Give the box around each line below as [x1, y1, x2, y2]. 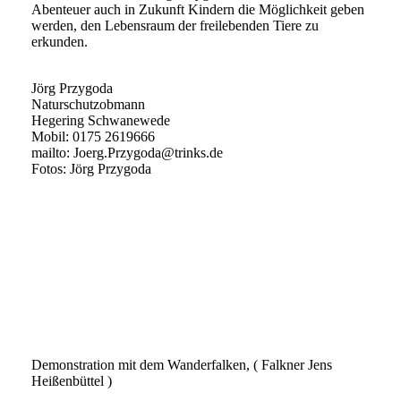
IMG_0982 [31, 337, 95, 353]
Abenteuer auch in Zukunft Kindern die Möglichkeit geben [31, 2, 364, 18]
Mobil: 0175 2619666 [31, 129, 155, 145]
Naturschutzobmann [31, 97, 145, 113]
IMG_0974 [31, 272, 95, 288]
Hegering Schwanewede [31, 113, 170, 129]
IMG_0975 [31, 304, 95, 320]
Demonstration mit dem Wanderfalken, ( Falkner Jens [31, 357, 332, 373]
